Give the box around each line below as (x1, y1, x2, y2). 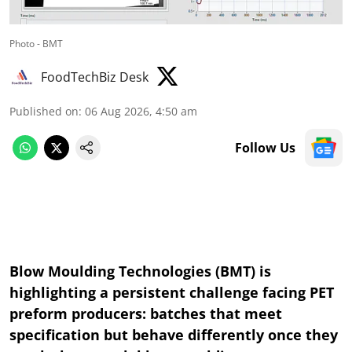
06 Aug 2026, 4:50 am (85, 103, 197, 119)
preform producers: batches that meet (9, 303, 282, 323)
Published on (9, 103, 79, 119)
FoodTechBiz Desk (41, 68, 148, 86)
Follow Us (235, 138, 295, 156)
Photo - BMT (9, 36, 63, 50)
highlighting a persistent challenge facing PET (9, 282, 334, 302)
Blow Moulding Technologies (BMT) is (9, 261, 271, 280)
